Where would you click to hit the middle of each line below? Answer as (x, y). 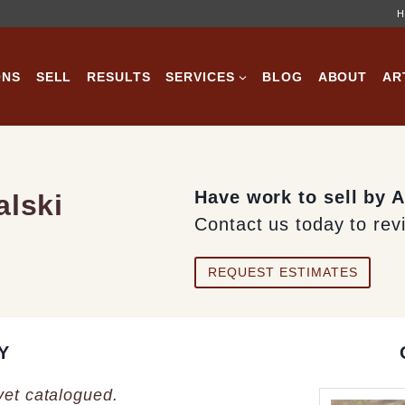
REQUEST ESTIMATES (283, 273)
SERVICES (200, 76)
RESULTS (119, 76)
